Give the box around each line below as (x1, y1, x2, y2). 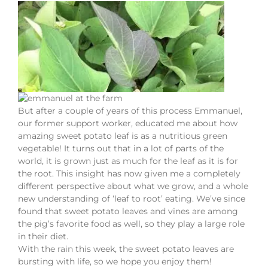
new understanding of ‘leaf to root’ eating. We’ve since (18, 193, 245, 205)
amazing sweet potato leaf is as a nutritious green (18, 130, 227, 142)
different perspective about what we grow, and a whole (18, 181, 248, 192)
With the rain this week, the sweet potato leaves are (18, 243, 234, 255)
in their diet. (18, 231, 68, 242)
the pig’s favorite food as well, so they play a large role (18, 218, 245, 230)
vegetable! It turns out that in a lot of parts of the (18, 143, 224, 154)
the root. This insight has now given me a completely (18, 168, 240, 179)
